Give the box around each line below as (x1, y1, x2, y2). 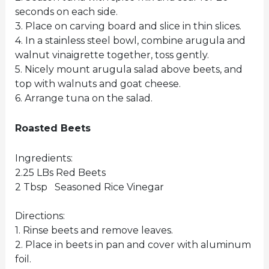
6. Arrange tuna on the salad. (14, 92, 153, 104)
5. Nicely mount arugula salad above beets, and (14, 64, 243, 76)
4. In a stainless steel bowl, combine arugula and (14, 35, 246, 47)
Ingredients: (14, 152, 73, 164)
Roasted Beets (14, 122, 91, 134)
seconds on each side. (14, 6, 118, 18)
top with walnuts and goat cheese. (14, 78, 181, 90)
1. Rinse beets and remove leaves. (14, 224, 173, 236)
